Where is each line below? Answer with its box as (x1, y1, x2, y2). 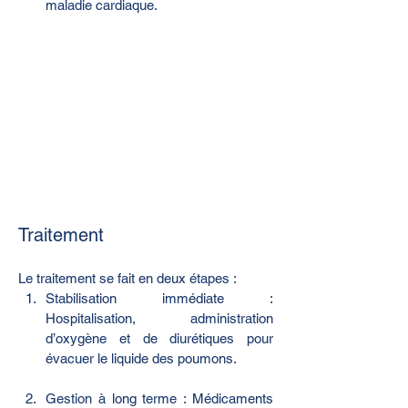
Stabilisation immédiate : (46, 290, 273, 306)
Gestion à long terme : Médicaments (46, 390, 273, 406)
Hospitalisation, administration (46, 310, 273, 326)
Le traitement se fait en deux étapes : (18, 270, 237, 286)
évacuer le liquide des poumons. (46, 350, 237, 366)
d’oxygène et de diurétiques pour (46, 330, 273, 346)
